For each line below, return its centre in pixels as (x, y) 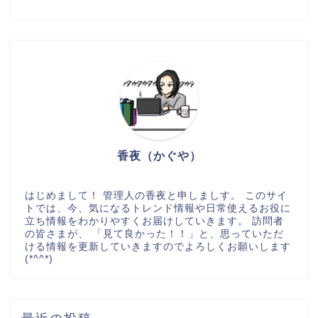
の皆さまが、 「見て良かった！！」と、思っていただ (154, 234)
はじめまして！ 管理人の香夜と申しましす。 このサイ (156, 196)
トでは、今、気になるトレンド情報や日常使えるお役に (158, 209)
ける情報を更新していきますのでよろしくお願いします (158, 247)
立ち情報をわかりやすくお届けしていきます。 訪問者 (154, 221)
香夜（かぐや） (159, 156)
